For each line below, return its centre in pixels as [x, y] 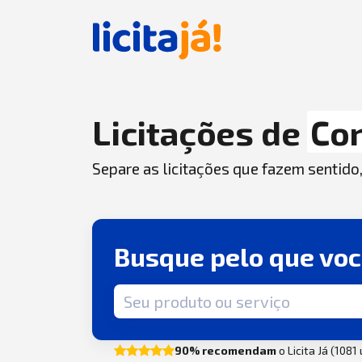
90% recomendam [226, 350]
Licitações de [200, 132]
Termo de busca [160, 293]
